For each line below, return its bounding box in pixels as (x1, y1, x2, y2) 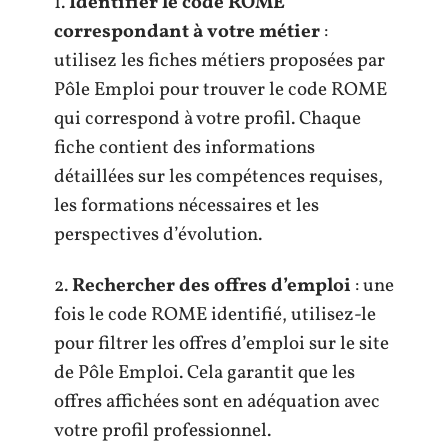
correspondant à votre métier (54, 18, 320, 45)
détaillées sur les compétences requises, (54, 163, 383, 190)
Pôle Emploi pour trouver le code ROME (54, 76, 387, 103)
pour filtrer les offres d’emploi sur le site (54, 331, 389, 357)
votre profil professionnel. (54, 418, 271, 444)
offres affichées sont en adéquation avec (54, 389, 380, 415)
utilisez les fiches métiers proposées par (54, 47, 385, 74)
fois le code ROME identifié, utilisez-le (54, 302, 376, 328)
